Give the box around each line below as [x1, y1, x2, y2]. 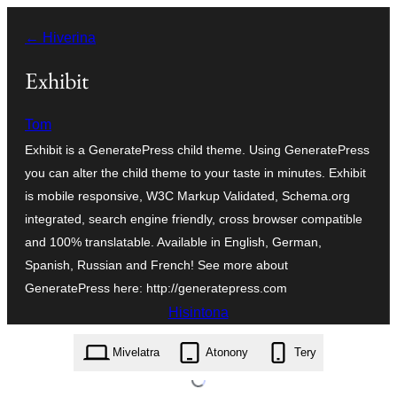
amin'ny [6, 38, 55, 53]
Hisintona [167, 304, 229, 320]
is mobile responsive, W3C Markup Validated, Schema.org [25, 188, 350, 203]
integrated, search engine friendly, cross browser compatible [25, 211, 362, 226]
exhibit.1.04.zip [161, 336, 235, 349]
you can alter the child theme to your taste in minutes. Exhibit [25, 165, 366, 180]
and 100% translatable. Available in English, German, [25, 234, 322, 249]
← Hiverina [25, 30, 96, 45]
